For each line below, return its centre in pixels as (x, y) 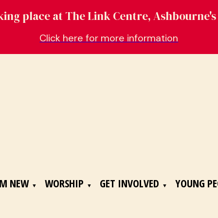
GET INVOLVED (130, 183)
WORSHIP (64, 183)
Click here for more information (109, 38)
